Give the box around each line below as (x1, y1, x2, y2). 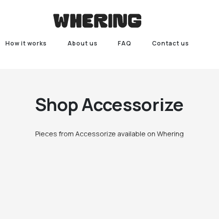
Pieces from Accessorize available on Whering (35, 129, 184, 138)
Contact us (152, 39, 190, 47)
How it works (5, 39, 47, 47)
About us (67, 39, 98, 47)
